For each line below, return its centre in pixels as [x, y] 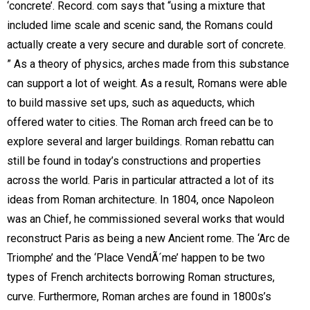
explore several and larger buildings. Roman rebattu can [140, 142]
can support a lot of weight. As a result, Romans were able [147, 83]
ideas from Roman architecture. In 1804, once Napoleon [140, 200]
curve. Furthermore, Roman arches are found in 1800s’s [139, 297]
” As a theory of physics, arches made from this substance [148, 64]
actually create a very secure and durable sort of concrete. [146, 45]
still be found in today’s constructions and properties [134, 161]
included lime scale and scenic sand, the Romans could [140, 25]
